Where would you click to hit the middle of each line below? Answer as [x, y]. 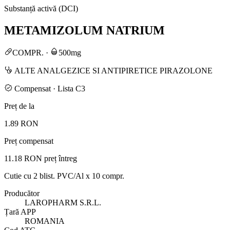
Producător [22, 193]
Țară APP [20, 212]
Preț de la [19, 106]
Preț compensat [29, 141]
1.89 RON [21, 123]
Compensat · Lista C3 [49, 88]
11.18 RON [23, 158]
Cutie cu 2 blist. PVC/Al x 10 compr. [64, 176]
